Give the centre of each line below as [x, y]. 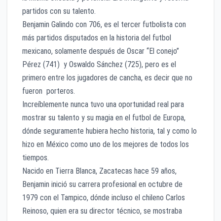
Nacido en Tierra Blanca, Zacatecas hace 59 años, [99, 171]
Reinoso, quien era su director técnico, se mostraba [102, 211]
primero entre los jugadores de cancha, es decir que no [107, 77]
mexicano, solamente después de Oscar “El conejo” [101, 51]
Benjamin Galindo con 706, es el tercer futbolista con [104, 24]
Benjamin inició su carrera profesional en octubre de [102, 184]
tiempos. [36, 157]
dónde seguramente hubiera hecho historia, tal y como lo [110, 131]
